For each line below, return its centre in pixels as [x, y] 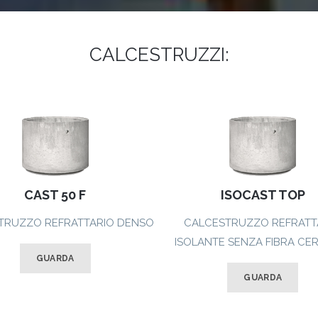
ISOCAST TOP [263, 195]
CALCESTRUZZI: [159, 54]
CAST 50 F [55, 195]
